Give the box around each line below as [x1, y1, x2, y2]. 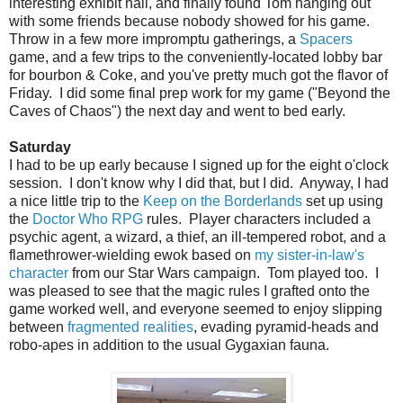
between [9, 318, 67, 335]
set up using [302, 193, 383, 209]
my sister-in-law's [255, 246, 364, 263]
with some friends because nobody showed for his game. [9, 13, 373, 29]
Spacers [300, 31, 353, 47]
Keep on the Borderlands [143, 193, 302, 209]
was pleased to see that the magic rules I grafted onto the [9, 282, 370, 299]
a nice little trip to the [9, 193, 143, 209]
